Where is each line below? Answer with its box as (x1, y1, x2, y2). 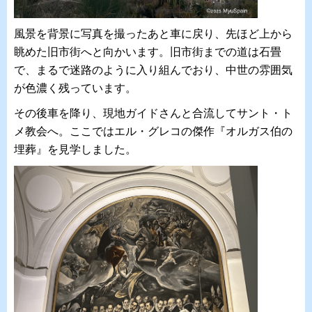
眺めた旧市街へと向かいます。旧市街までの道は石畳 (14, 46, 281, 58)
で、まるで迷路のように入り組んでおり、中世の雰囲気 (14, 64, 292, 77)
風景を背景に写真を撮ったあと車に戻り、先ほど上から (14, 28, 292, 40)
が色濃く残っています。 (14, 82, 136, 95)
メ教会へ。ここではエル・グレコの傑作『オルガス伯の (14, 125, 292, 138)
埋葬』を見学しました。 (14, 143, 136, 156)
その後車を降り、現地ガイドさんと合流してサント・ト (14, 107, 292, 120)
